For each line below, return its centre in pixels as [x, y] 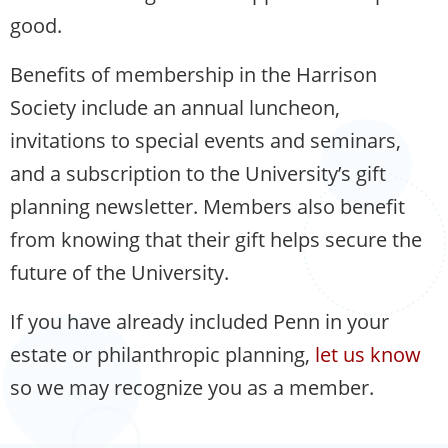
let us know [368, 354]
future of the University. [119, 272]
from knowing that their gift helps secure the [216, 239]
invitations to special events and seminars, [205, 140]
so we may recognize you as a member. [192, 387]
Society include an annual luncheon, [175, 107]
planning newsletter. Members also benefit [207, 206]
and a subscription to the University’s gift [198, 173]
